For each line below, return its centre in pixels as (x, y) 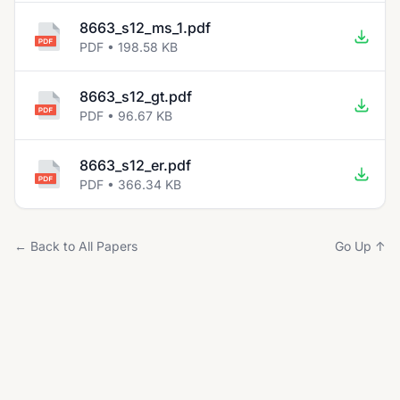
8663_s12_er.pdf (135, 165)
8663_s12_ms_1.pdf (145, 28)
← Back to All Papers (76, 246)
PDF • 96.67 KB (126, 116)
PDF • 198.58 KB (129, 47)
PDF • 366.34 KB (130, 184)
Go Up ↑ (360, 246)
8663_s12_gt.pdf (136, 96)
